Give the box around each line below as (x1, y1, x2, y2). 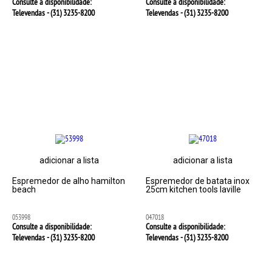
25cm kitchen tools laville (145, 185, 241, 195)
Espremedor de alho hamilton (12, 176, 126, 186)
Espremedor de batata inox (145, 176, 250, 186)
